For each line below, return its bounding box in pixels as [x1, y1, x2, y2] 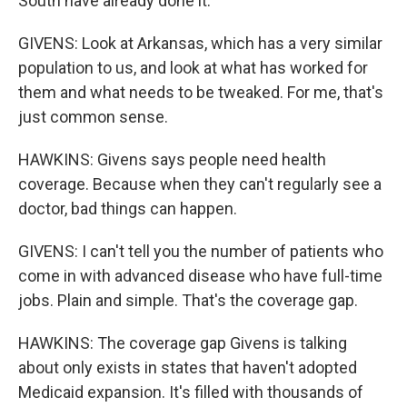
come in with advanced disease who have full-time [18, 266, 382, 286]
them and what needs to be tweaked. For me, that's [18, 83, 383, 103]
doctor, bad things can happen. [18, 199, 237, 219]
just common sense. [18, 107, 168, 127]
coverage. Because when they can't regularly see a [18, 174, 382, 194]
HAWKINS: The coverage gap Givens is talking [18, 333, 347, 353]
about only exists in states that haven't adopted [18, 358, 357, 378]
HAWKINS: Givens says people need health [18, 150, 326, 170]
